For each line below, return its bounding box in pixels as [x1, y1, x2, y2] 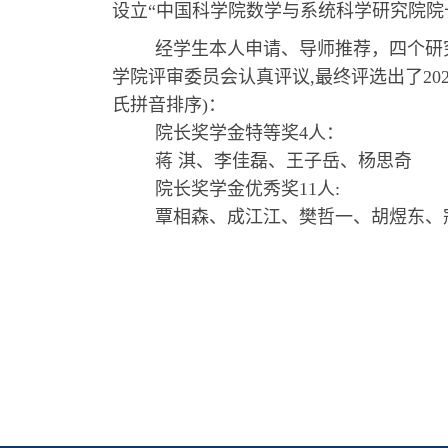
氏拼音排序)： [112, 95, 226, 115]
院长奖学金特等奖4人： [154, 123, 359, 143]
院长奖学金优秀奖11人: [154, 179, 340, 199]
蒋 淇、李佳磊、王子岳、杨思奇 [154, 151, 412, 171]
